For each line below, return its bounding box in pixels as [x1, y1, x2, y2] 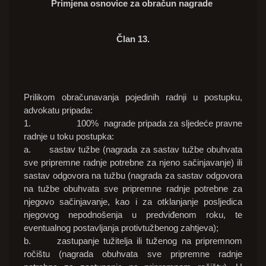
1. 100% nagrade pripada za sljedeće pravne [24, 118, 242, 129]
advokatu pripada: [24, 105, 93, 116]
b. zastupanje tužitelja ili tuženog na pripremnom [24, 236, 242, 246]
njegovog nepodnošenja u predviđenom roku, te [24, 210, 242, 220]
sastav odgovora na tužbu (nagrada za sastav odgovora [24, 170, 242, 181]
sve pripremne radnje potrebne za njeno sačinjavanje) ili [24, 157, 242, 168]
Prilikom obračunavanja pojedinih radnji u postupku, [24, 92, 242, 103]
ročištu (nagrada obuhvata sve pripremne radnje [24, 249, 242, 259]
